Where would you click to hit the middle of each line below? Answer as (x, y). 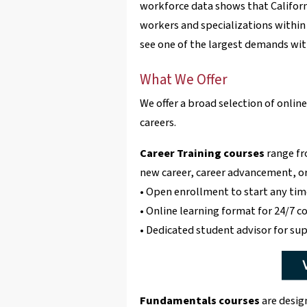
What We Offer (183, 79)
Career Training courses (202, 153)
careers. (158, 123)
